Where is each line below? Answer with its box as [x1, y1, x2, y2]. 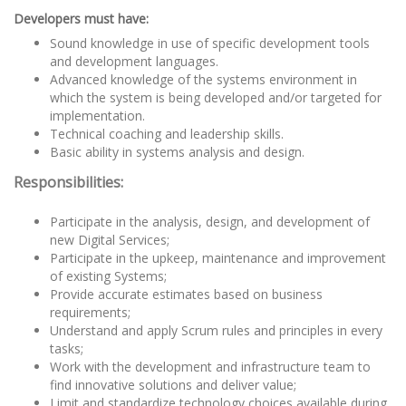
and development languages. [50, 52, 218, 70]
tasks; [50, 339, 83, 357]
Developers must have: [14, 9, 149, 27]
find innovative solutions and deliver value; [50, 375, 296, 393]
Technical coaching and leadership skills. [50, 124, 284, 142]
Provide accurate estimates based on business [50, 285, 323, 303]
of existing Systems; [50, 266, 167, 285]
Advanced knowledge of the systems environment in [50, 70, 357, 88]
